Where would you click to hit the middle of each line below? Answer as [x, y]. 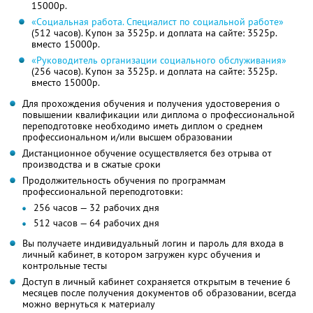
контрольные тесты [65, 266]
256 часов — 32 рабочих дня [96, 208]
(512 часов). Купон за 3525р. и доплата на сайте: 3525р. [154, 33]
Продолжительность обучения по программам [124, 181]
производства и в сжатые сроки [92, 165]
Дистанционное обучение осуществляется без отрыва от [147, 153]
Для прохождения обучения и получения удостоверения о [151, 104]
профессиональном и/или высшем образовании [128, 137]
